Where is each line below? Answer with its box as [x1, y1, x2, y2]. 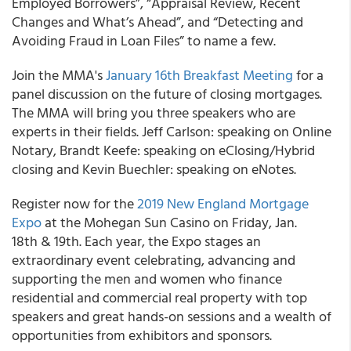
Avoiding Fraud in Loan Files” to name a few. [12, 30, 276, 51]
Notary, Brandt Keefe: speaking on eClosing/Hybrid [12, 139, 315, 161]
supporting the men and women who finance [12, 268, 282, 289]
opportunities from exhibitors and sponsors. [12, 324, 272, 346]
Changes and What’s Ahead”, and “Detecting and [12, 11, 303, 32]
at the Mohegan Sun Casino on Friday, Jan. [42, 212, 297, 233]
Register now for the [12, 193, 137, 214]
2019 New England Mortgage [137, 193, 309, 214]
